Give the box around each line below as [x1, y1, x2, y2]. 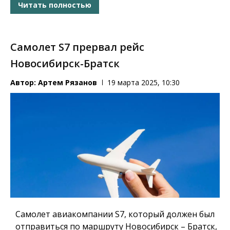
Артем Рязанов [38, 78, 97, 88]
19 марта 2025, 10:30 [107, 78, 180, 88]
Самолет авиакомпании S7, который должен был [15, 208, 215, 220]
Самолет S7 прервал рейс [10, 40, 144, 54]
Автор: [10, 78, 38, 88]
